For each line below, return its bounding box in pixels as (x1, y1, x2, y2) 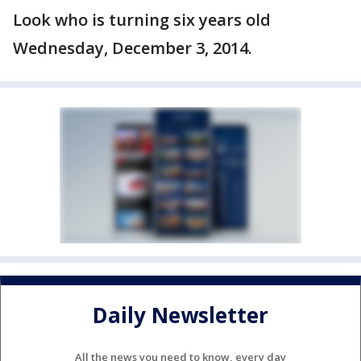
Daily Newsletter (93, 301, 268, 330)
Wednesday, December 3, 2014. (13, 37, 252, 59)
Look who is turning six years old (13, 9, 271, 31)
